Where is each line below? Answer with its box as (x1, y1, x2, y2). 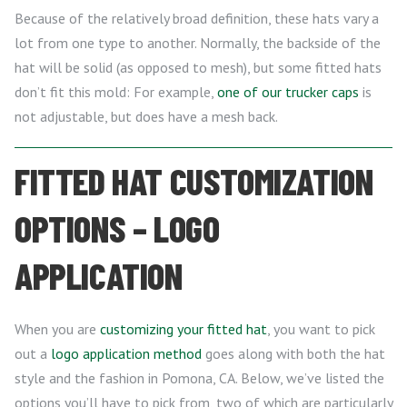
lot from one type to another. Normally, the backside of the (15, 34, 381, 53)
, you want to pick (267, 320, 375, 339)
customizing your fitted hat (100, 320, 267, 339)
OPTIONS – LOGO (15, 206, 220, 251)
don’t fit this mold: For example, (15, 83, 217, 102)
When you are (15, 320, 100, 339)
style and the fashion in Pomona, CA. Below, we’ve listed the (15, 369, 384, 388)
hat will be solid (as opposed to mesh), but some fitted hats (15, 58, 382, 77)
